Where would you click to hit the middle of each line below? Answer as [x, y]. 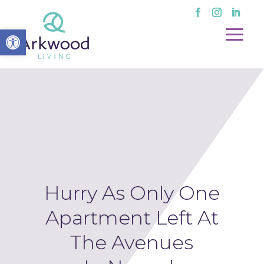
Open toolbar [31, 34]
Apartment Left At [132, 217]
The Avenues [132, 242]
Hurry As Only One [132, 193]
